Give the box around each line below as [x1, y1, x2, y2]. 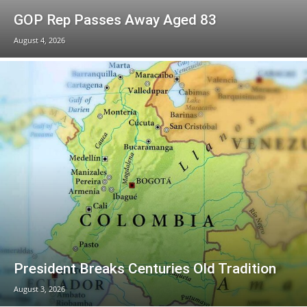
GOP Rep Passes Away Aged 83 [14, 11, 217, 28]
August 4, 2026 [14, 34, 65, 45]
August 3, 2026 [14, 284, 65, 295]
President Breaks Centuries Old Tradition [14, 260, 276, 278]
